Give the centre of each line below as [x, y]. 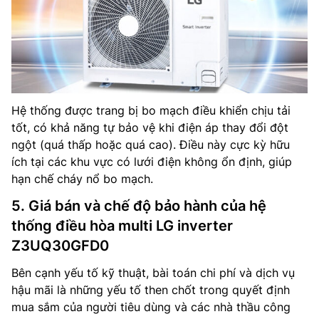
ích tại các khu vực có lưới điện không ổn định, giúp [152, 161]
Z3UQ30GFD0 [60, 245]
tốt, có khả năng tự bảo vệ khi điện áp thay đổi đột [150, 127]
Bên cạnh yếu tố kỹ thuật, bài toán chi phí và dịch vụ [153, 272]
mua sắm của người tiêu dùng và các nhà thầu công [151, 307]
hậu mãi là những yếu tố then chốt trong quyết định [151, 289]
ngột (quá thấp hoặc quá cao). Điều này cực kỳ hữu [151, 144]
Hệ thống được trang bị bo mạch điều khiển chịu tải [151, 110]
